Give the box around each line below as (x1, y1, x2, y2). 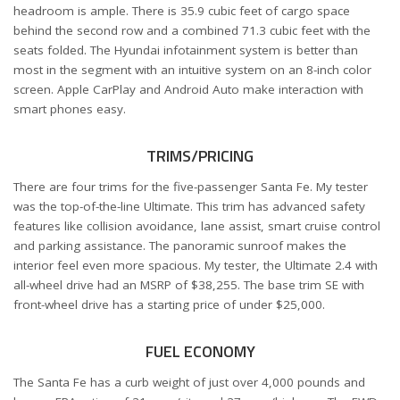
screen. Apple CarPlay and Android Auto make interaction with (13, 80, 363, 97)
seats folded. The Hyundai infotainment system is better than (13, 41, 358, 58)
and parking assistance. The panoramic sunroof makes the (13, 237, 346, 254)
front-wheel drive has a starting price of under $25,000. (13, 296, 325, 312)
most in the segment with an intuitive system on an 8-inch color (13, 61, 371, 78)
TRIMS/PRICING (146, 143, 254, 168)
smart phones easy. (13, 100, 126, 117)
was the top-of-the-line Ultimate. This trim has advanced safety (13, 198, 365, 214)
